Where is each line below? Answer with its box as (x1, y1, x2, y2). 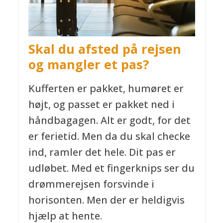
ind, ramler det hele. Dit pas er (28, 145, 176, 159)
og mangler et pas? (28, 56, 149, 73)
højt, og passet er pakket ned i (28, 97, 175, 111)
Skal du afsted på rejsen (28, 40, 181, 58)
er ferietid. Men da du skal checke (28, 129, 190, 143)
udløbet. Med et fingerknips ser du (28, 161, 195, 175)
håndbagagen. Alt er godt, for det (28, 113, 191, 127)
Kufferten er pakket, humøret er (28, 81, 184, 95)
